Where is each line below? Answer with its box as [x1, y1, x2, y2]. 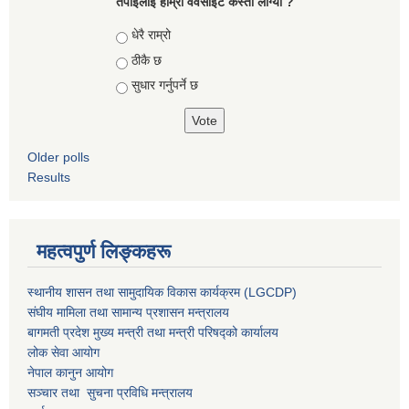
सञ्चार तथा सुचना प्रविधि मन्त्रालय [27, 385, 193, 401]
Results [27, 170, 70, 185]
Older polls [27, 150, 89, 165]
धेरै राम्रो [131, 27, 171, 43]
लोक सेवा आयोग [27, 345, 100, 361]
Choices [115, 27, 167, 43]
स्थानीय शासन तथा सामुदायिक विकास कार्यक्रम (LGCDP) [27, 285, 297, 300]
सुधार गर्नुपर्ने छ [131, 78, 198, 93]
